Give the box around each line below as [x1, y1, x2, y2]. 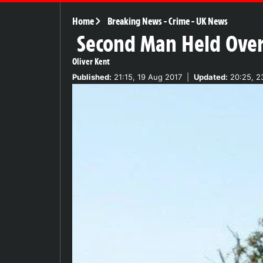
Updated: [194, 72, 228, 82]
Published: [72, 72, 112, 82]
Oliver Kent [72, 56, 110, 67]
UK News [195, 15, 228, 27]
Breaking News [107, 15, 162, 27]
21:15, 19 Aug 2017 [112, 72, 182, 82]
